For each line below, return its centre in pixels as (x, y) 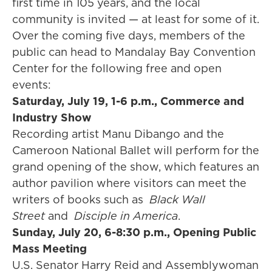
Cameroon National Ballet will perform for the (136, 150)
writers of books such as (81, 199)
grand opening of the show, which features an (136, 167)
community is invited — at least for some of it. (136, 19)
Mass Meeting (49, 249)
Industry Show (52, 117)
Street (29, 216)
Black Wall (177, 199)
